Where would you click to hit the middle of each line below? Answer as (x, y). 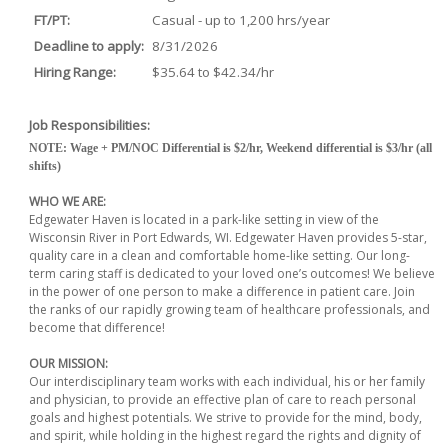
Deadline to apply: (89, 45)
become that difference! (97, 327)
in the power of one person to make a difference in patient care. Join (222, 291)
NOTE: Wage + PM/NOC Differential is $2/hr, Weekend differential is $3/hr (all (230, 147)
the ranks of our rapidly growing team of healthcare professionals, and (229, 309)
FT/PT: (52, 19)
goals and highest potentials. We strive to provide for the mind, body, (225, 417)
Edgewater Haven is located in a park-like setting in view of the (204, 219)
